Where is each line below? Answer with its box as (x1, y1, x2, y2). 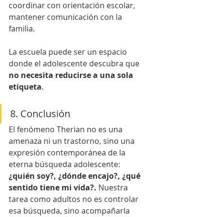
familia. (9, 23, 35, 34)
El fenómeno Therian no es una (9, 124, 124, 135)
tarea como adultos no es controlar (9, 194, 140, 204)
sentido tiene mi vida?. (9, 182, 98, 193)
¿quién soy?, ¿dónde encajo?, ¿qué (9, 170, 142, 181)
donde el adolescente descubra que (9, 58, 141, 69)
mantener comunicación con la (9, 12, 124, 22)
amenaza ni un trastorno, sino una (9, 136, 137, 146)
